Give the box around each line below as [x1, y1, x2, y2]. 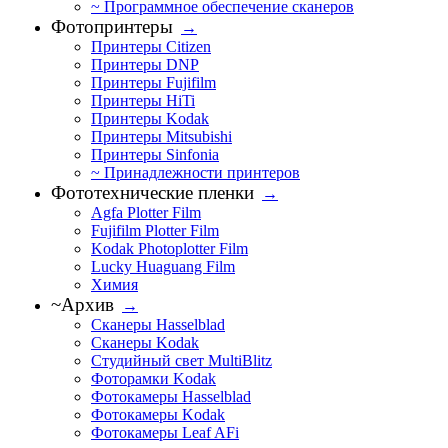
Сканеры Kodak [91, 334, 199, 351]
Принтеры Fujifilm [91, 74, 216, 91]
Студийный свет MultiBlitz [91, 352, 272, 369]
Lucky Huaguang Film [91, 258, 235, 275]
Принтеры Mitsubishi [91, 128, 232, 145]
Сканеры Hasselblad [91, 316, 225, 333]
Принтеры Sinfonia [91, 146, 219, 163]
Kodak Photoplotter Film [91, 240, 248, 257]
